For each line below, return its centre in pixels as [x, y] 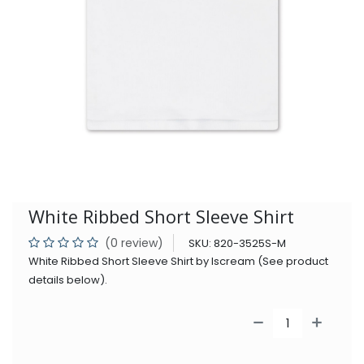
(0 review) [134, 243]
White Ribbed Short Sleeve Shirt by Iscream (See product [178, 261]
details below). [68, 279]
